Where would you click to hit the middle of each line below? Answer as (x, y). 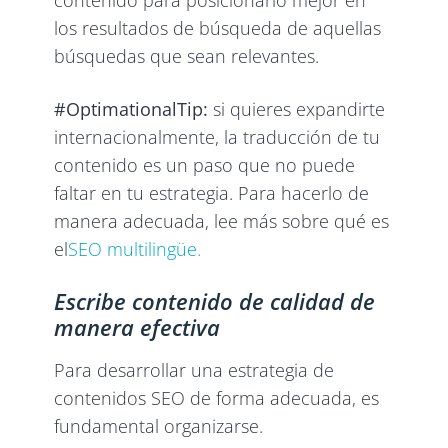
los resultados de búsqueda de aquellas (218, 27)
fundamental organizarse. (159, 425)
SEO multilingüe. (135, 248)
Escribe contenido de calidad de (215, 300)
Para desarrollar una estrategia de (194, 369)
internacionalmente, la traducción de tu (217, 136)
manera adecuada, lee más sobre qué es (222, 220)
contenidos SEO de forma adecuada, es (217, 397)
